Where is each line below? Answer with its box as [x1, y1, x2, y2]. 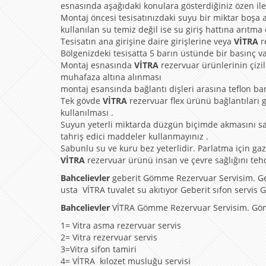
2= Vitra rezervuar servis [61, 232, 157, 243]
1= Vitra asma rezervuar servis [61, 220, 181, 232]
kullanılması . [61, 107, 113, 119]
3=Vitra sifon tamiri [61, 243, 137, 255]
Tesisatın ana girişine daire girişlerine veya [61, 36, 234, 47]
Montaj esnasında [61, 59, 134, 71]
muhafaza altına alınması [61, 71, 161, 83]
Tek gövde [61, 95, 103, 107]
